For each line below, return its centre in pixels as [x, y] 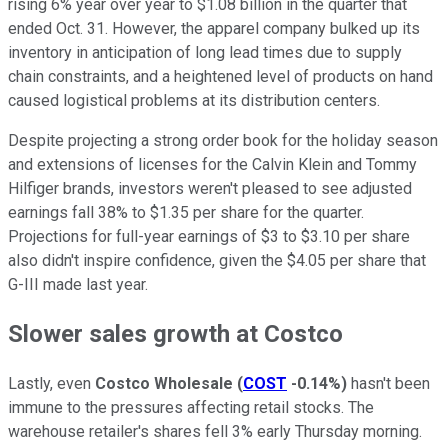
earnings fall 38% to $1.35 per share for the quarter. [186, 212]
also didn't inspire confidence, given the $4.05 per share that [217, 260]
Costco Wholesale [166, 384]
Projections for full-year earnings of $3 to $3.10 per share [209, 236]
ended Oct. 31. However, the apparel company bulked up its [214, 28]
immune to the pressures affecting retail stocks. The [191, 408]
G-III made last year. [78, 284]
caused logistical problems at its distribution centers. [194, 100]
